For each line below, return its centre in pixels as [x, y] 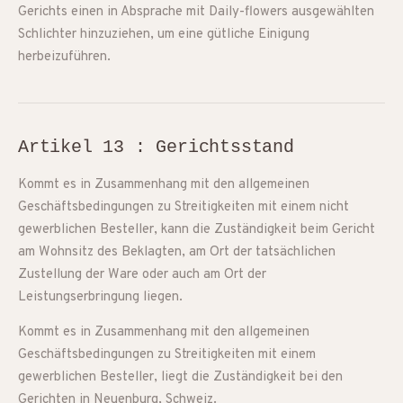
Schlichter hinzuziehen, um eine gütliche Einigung [164, 35]
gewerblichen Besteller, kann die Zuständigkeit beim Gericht [197, 230]
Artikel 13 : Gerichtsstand [156, 147]
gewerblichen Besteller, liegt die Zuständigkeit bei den [180, 377]
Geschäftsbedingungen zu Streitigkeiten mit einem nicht [184, 207]
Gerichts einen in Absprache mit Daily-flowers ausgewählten [196, 12]
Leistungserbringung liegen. [100, 297]
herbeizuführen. [64, 57]
